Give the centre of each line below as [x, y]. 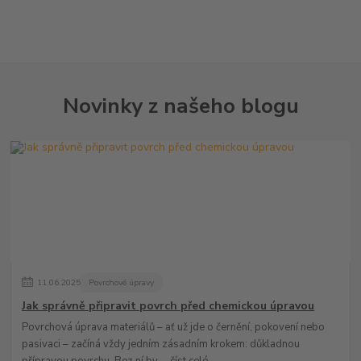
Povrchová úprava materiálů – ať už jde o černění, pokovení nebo [174, 328]
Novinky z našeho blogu [180, 105]
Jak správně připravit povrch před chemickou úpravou [168, 305]
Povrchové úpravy [122, 283]
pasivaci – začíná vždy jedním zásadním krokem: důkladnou [161, 344]
